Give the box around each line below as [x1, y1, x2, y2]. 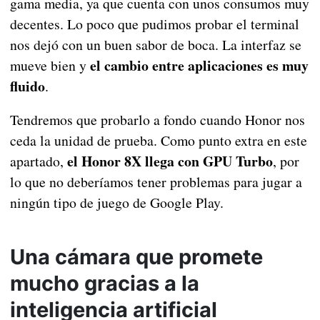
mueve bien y [9, 56, 90, 76]
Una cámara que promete [9, 244, 263, 270]
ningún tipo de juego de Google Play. [9, 193, 224, 213]
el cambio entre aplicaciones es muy [89, 55, 309, 76]
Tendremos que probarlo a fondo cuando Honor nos [9, 110, 305, 130]
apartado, [9, 151, 67, 171]
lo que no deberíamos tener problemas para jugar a [9, 172, 302, 192]
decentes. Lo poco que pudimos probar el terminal [9, 14, 299, 34]
